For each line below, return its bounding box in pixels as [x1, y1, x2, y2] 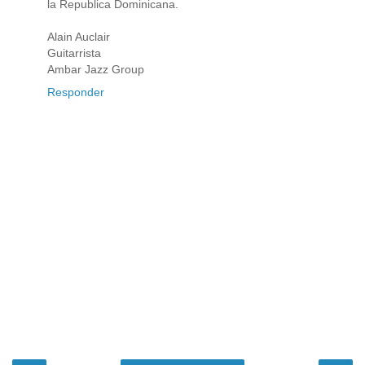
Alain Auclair [47, 30, 110, 44]
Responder [47, 86, 104, 99]
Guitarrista [47, 46, 101, 60]
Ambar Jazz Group [47, 63, 144, 77]
